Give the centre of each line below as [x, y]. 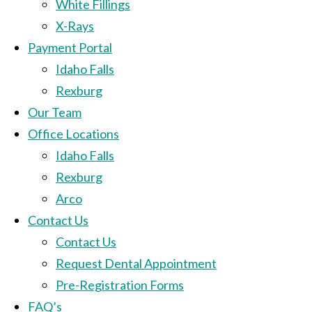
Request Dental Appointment [136, 263]
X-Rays [75, 25]
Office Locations [73, 133]
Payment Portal [70, 47]
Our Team [55, 112]
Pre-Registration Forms [120, 284]
